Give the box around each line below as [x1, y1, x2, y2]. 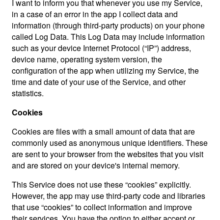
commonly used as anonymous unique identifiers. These [12, 137, 208, 148]
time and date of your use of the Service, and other [12, 76, 186, 87]
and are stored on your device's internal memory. [12, 160, 180, 171]
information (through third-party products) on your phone [12, 20, 205, 31]
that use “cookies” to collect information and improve [12, 201, 192, 213]
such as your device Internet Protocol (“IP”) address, [12, 42, 191, 54]
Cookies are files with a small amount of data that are [12, 126, 195, 137]
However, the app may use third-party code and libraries [12, 190, 205, 201]
